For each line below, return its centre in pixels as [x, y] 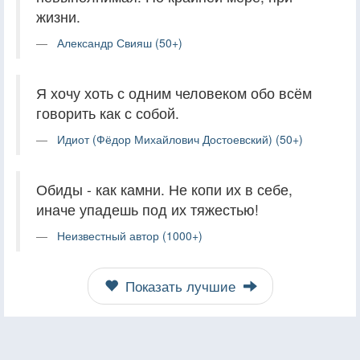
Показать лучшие [180, 286]
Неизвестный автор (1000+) [130, 235]
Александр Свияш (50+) [120, 42]
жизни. [58, 16]
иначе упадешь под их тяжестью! [147, 209]
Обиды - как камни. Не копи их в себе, [164, 189]
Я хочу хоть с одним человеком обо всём [174, 92]
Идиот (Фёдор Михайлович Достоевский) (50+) [180, 139]
